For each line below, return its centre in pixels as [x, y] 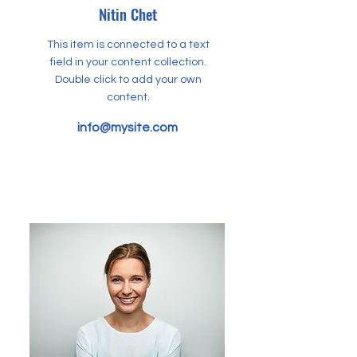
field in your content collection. [128, 62]
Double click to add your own [128, 80]
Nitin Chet [128, 14]
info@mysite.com [127, 127]
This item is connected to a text [128, 45]
